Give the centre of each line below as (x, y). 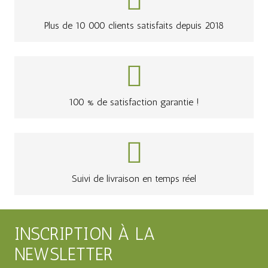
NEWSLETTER (64, 255)
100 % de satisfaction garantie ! (134, 102)
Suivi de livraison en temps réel (134, 179)
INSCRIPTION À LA (85, 234)
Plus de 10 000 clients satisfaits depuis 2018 (134, 26)
